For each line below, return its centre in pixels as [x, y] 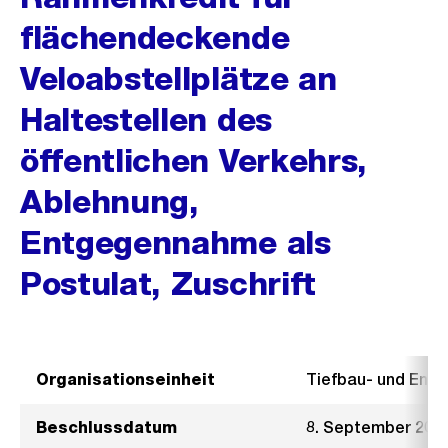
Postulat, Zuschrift [168, 283]
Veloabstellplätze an [178, 78]
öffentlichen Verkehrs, [193, 160]
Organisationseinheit [125, 379]
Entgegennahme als [175, 242]
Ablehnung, [109, 201]
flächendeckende [155, 37]
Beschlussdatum [106, 427]
